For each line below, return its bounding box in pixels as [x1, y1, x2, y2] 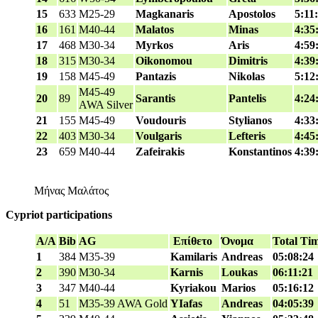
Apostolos [229, 8, 275, 21]
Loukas [221, 266, 258, 279]
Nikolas [229, 70, 265, 83]
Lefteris [229, 130, 265, 143]
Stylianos [229, 114, 272, 127]
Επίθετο [170, 235, 212, 248]
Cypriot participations [6, 209, 112, 221]
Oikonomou [136, 55, 192, 67]
